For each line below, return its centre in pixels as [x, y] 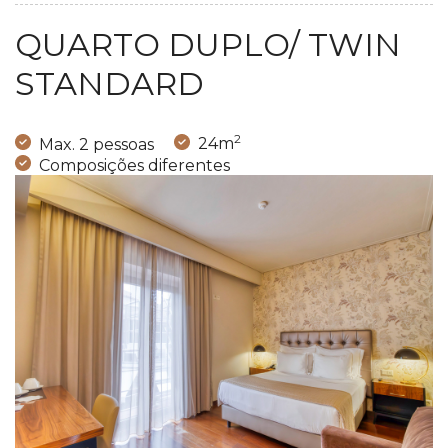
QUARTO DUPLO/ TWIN [208, 44]
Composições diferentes [134, 165]
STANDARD [109, 83]
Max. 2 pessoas [96, 144]
